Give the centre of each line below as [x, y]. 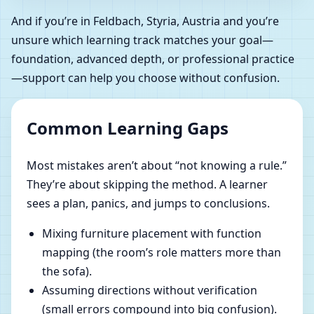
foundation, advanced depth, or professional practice [153, 59]
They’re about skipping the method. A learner [147, 184]
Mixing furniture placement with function [152, 233]
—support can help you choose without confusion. [145, 77]
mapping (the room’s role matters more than [162, 252]
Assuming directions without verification [150, 290]
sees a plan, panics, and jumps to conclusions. [148, 203]
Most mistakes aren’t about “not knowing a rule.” [157, 165]
